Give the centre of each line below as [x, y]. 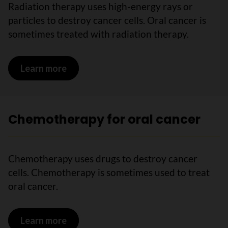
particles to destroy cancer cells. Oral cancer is [107, 20]
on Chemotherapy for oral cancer [135, 220]
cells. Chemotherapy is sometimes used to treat [109, 172]
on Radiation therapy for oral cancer [141, 68]
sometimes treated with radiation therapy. [98, 34]
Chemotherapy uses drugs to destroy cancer [103, 159]
